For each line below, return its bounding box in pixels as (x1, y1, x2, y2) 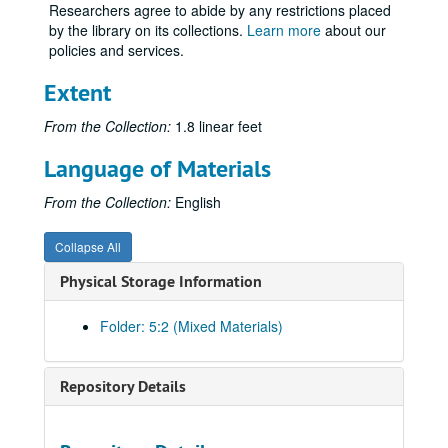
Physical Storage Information (60, 271, 262, 292)
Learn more (247, 20, 321, 40)
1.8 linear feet (171, 116, 262, 136)
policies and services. (49, 40, 184, 60)
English (171, 192, 221, 212)
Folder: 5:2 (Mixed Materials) (100, 316, 283, 336)
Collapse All (55, 238, 121, 255)
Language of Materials (44, 153, 271, 184)
